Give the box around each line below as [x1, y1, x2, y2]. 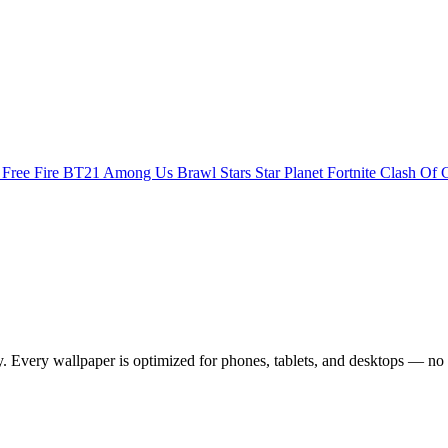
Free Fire [2, 164, 63, 181]
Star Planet [255, 164, 327, 181]
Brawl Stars [177, 164, 255, 181]
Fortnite [327, 164, 380, 181]
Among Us [103, 164, 177, 181]
